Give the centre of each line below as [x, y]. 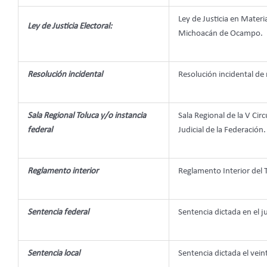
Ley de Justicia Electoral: [70, 26]
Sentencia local [54, 253]
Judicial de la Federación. [222, 130]
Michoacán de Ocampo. [221, 33]
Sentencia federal [58, 212]
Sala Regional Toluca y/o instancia [87, 116]
